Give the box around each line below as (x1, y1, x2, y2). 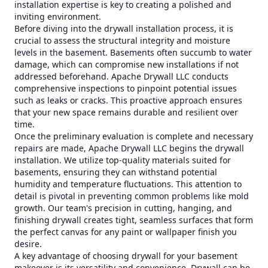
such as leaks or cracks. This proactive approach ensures (14, 95, 242, 106)
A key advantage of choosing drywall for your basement (14, 250, 237, 261)
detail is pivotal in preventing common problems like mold (14, 190, 249, 202)
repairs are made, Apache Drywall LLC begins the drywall (14, 142, 244, 154)
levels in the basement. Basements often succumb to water (14, 47, 252, 58)
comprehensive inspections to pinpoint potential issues (14, 83, 237, 94)
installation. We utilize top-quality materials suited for (14, 154, 231, 166)
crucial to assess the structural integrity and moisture (14, 35, 230, 46)
